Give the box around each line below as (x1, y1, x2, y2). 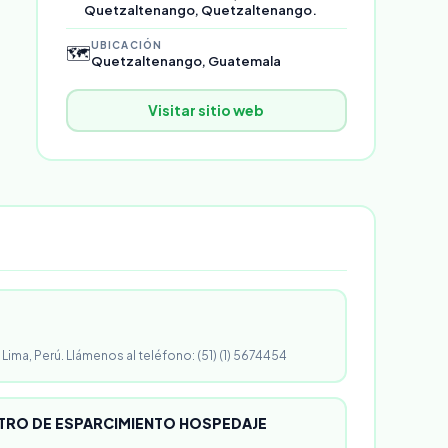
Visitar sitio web (148, 101, 264, 119)
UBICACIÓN (90, 38, 163, 51)
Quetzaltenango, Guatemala (90, 52, 281, 69)
